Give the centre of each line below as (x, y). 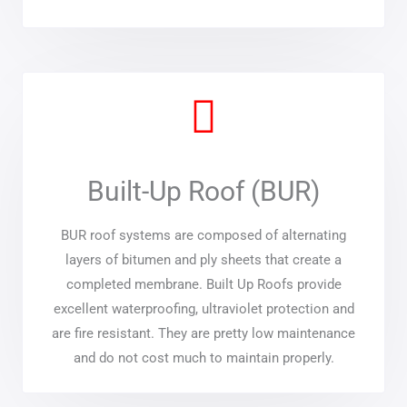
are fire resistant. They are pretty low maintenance (203, 334)
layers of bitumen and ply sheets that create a (203, 260)
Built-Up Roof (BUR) (203, 192)
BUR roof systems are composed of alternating (203, 236)
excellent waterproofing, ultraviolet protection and (203, 309)
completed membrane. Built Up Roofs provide (203, 285)
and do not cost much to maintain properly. (203, 358)
